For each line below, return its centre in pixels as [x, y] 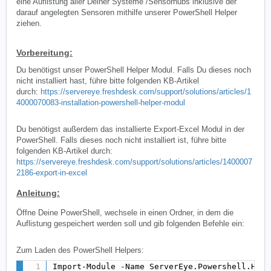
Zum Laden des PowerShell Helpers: [80, 250]
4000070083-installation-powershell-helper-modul [101, 103]
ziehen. [29, 24]
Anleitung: [38, 193]
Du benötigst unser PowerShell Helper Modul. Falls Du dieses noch [134, 70]
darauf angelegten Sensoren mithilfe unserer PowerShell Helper [127, 13]
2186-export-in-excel [52, 173]
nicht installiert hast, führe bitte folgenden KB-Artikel [108, 81]
